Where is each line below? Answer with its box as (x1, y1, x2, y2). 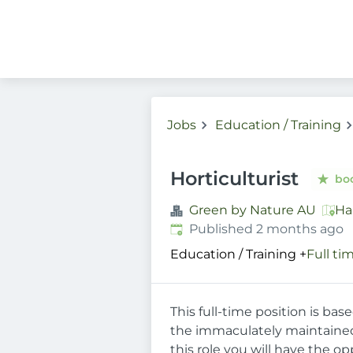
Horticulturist (170, 167, 299, 190)
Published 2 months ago (189, 221, 344, 236)
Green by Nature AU (189, 203, 316, 217)
